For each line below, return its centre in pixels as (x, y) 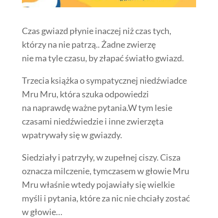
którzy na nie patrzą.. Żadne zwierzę (89, 45)
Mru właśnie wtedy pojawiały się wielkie (98, 185)
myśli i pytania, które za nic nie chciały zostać (106, 198)
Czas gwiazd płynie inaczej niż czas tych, (96, 31)
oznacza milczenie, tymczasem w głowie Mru (105, 171)
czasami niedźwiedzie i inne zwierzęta (92, 121)
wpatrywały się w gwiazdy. (72, 135)
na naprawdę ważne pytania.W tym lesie (97, 108)
